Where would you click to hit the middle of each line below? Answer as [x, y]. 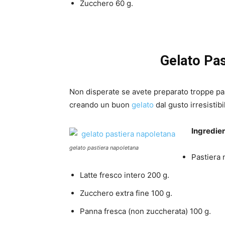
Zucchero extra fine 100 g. [126, 193]
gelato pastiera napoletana [104, 148]
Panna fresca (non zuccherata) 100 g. [145, 211]
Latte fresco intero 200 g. [125, 175]
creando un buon [100, 105]
